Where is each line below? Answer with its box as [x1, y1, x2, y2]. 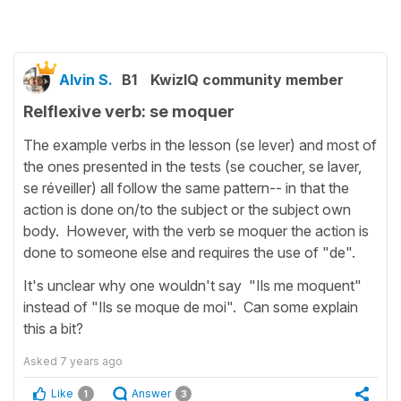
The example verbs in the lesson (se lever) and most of [23, 136, 377, 155]
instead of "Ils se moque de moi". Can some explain [23, 298, 358, 317]
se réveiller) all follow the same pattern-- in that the [23, 179, 349, 198]
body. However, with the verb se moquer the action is [23, 222, 369, 241]
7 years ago [60, 354, 123, 369]
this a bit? [23, 320, 83, 338]
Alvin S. [59, 71, 113, 90]
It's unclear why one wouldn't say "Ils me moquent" [23, 277, 362, 295]
